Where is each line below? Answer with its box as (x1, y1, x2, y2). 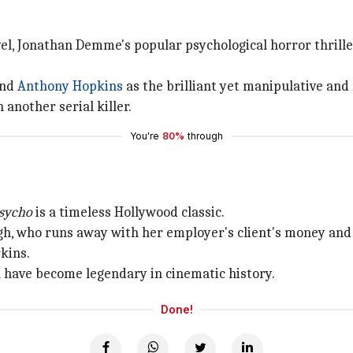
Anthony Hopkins (17, 78, 123, 95)
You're (130, 130, 159, 142)
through (188, 130, 223, 142)
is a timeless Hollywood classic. (32, 204, 225, 221)
